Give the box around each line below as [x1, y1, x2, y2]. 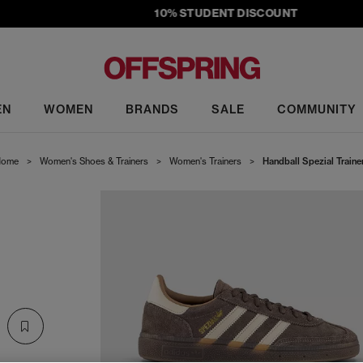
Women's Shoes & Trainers [39, 156, 148, 167]
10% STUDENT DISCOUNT [134, 6, 278, 20]
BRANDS [125, 101, 179, 117]
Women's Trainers [169, 156, 241, 167]
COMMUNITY [276, 101, 357, 117]
